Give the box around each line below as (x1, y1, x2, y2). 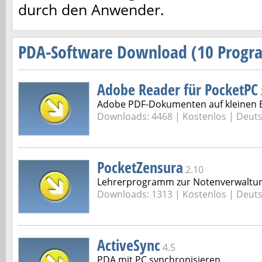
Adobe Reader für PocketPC (97, 79, 258, 100)
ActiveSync (97, 235, 160, 256)
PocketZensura (97, 157, 183, 178)
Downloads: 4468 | (97, 110, 182, 123)
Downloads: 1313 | (97, 188, 182, 201)
